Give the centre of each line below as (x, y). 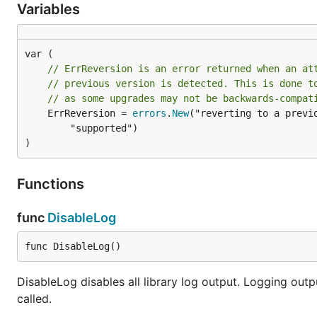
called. (34, 299)
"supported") (47, 128)
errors (149, 113)
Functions (52, 184)
